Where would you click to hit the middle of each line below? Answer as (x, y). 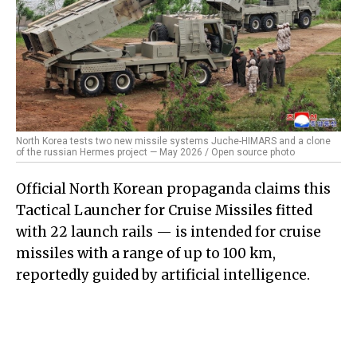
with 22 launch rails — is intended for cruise (169, 231)
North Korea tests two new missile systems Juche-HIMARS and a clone (173, 141)
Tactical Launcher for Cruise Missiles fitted (164, 210)
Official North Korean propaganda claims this (173, 188)
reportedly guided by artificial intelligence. (163, 275)
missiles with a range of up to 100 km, (146, 253)
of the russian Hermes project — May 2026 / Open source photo (155, 152)
